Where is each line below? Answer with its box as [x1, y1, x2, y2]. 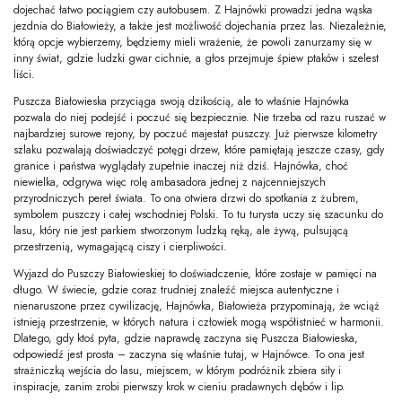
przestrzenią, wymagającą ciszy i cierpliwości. [13, 238, 227, 255]
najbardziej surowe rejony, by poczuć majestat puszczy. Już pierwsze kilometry [13, 125, 377, 142]
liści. [13, 66, 35, 83]
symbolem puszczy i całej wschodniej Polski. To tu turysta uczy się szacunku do [13, 205, 383, 223]
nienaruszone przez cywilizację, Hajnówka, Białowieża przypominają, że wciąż [13, 297, 380, 314]
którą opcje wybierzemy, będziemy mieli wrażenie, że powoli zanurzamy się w [13, 33, 371, 50]
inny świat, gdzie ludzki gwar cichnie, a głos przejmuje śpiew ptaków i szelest [13, 49, 379, 66]
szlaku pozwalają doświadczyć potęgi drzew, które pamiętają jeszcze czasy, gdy [13, 141, 384, 158]
